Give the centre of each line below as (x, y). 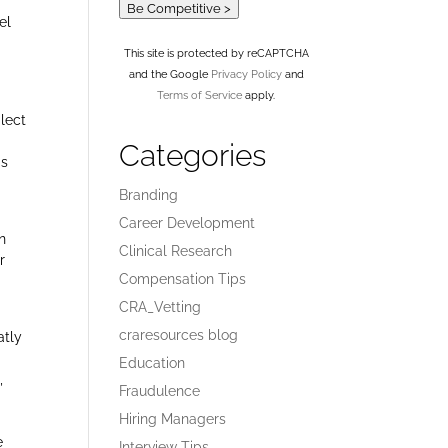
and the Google (169, 74)
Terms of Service (200, 95)
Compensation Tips (183, 279)
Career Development (187, 223)
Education (152, 363)
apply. (259, 95)
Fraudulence (160, 391)
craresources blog (179, 335)
